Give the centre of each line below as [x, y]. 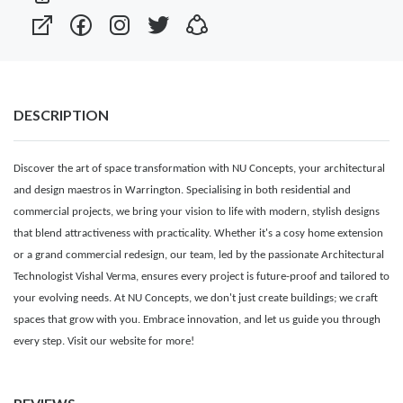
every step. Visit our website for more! [104, 341]
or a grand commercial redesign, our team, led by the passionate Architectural [199, 255]
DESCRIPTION [61, 114]
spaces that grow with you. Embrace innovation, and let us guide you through [197, 319]
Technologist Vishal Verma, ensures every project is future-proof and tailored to [201, 276]
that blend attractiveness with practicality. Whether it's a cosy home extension [198, 233]
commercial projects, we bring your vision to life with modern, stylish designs [197, 211]
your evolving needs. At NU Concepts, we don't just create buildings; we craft [196, 298]
